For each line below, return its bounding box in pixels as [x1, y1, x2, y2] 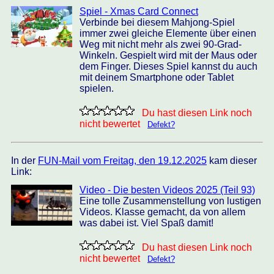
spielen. [80, 83, 114, 94]
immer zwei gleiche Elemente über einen [80, 28, 256, 39]
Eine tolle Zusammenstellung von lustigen [80, 196, 261, 206]
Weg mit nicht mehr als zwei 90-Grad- [80, 39, 242, 50]
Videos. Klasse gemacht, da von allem [80, 207, 245, 217]
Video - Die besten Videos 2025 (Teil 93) [80, 185, 255, 195]
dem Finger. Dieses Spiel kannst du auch [80, 61, 257, 72]
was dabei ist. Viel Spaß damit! [80, 218, 213, 228]
